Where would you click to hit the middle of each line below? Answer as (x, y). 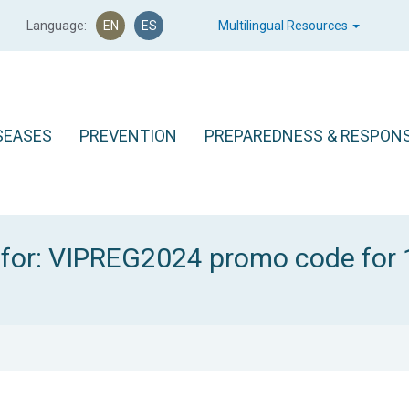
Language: (57, 26)
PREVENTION (128, 136)
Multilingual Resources (284, 26)
